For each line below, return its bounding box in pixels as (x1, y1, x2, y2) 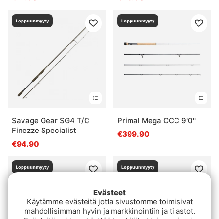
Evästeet (93, 188, 126, 197)
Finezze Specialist (12, 125, 76, 135)
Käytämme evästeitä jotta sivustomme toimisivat (26, 197, 193, 207)
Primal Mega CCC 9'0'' (117, 115, 196, 125)
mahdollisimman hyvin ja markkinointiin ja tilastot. (24, 206, 195, 216)
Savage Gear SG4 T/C (12, 115, 89, 125)
